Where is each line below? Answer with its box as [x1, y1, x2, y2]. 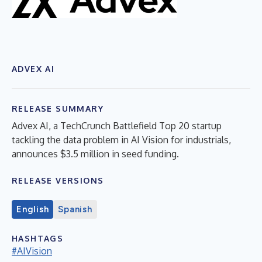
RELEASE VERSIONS [12, 175, 104, 185]
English [16, 204, 49, 215]
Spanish [58, 204, 92, 215]
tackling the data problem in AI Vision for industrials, [12, 133, 231, 146]
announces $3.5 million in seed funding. [12, 147, 179, 160]
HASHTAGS [12, 233, 64, 243]
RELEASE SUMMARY [12, 103, 104, 113]
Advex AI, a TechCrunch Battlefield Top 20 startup [12, 119, 222, 132]
